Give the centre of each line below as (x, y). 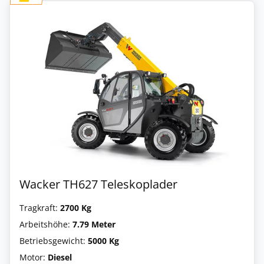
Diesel (60, 257)
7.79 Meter (94, 224)
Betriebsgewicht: (54, 241)
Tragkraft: (40, 208)
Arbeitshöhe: (46, 224)
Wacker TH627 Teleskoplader (98, 184)
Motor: (34, 257)
